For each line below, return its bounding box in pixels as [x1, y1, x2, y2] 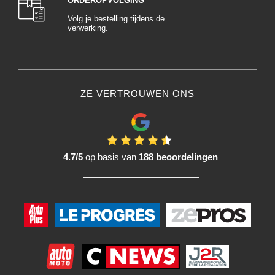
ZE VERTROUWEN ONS [80, 88, 195, 99]
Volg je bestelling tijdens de [68, 14, 165, 23]
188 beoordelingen [139, 152, 218, 162]
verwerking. [68, 23, 108, 33]
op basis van [83, 152, 139, 162]
